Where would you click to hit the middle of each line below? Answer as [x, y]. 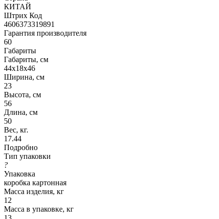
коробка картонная [35, 182]
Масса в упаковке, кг [39, 209]
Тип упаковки [27, 156]
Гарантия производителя [45, 33]
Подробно [21, 147]
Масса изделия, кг [34, 191]
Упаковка [20, 174]
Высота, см [22, 94]
